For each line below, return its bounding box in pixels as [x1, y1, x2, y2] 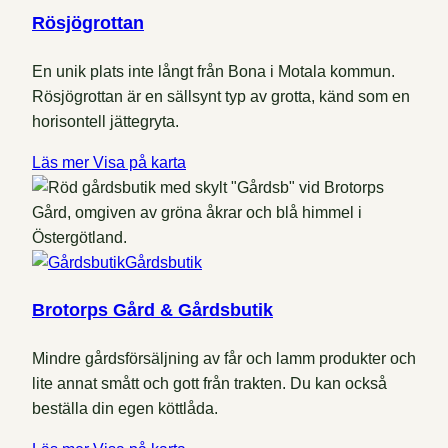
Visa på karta [93, 154, 186, 172]
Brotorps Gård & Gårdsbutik [32, 300, 273, 321]
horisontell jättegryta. [32, 113, 179, 131]
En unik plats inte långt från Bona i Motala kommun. [32, 63, 395, 81]
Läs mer [32, 154, 93, 172]
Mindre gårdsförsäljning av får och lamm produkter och [32, 350, 416, 368]
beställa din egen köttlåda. [32, 400, 218, 418]
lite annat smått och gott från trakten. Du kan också [32, 375, 387, 393]
